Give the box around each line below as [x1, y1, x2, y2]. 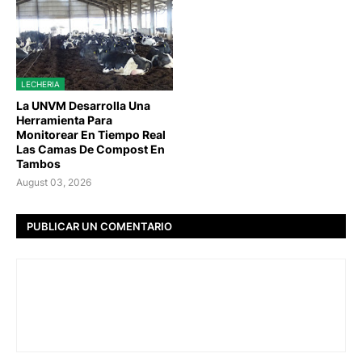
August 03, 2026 [16, 176, 91, 189]
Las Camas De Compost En [16, 142, 165, 157]
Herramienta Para [16, 113, 112, 128]
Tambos [16, 157, 61, 171]
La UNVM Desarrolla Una [16, 99, 150, 113]
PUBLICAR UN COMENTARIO [27, 219, 172, 233]
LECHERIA [21, 79, 60, 90]
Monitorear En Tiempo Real [16, 128, 166, 142]
